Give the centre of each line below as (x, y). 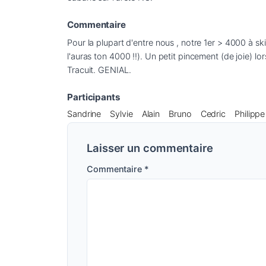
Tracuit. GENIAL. (99, 69)
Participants (94, 97)
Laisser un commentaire (151, 148)
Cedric (213, 113)
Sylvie (121, 113)
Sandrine (84, 113)
